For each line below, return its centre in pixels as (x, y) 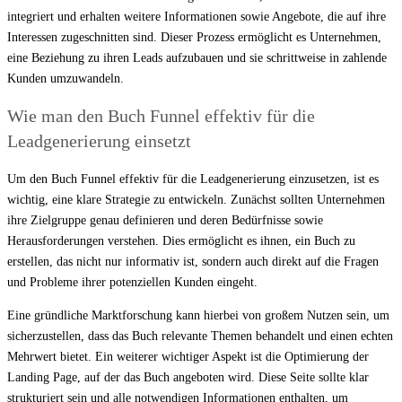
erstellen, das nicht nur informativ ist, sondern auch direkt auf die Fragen (193, 261)
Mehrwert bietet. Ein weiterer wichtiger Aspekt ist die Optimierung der (188, 356)
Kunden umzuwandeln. (66, 78)
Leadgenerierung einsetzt (99, 141)
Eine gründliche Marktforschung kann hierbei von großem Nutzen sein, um (198, 315)
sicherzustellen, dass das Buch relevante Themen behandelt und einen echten (200, 336)
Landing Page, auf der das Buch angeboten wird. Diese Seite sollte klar (188, 377)
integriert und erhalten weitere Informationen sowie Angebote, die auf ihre (197, 16)
